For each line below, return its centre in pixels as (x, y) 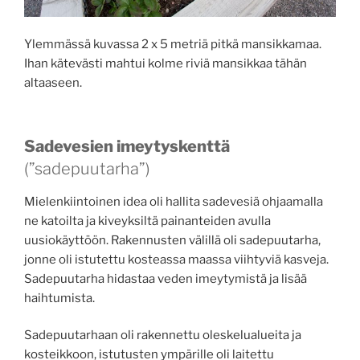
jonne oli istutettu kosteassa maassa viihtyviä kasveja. (176, 259)
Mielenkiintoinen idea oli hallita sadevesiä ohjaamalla (174, 201)
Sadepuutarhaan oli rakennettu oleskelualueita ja (163, 335)
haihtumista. (59, 298)
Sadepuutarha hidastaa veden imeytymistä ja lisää (166, 278)
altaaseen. (53, 83)
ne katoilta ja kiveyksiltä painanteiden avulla (147, 221)
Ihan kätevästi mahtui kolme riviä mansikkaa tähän (166, 63)
